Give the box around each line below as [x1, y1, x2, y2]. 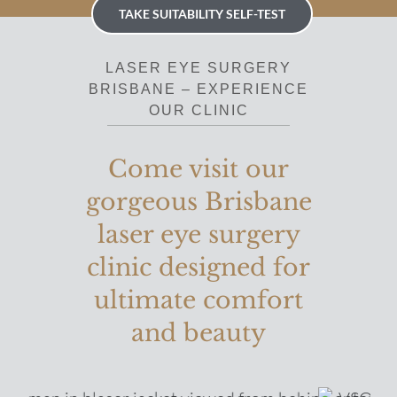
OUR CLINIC [148, 103, 249, 119]
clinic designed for [87, 252, 310, 282]
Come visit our [108, 153, 289, 183]
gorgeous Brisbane [85, 186, 312, 216]
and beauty [131, 317, 266, 347]
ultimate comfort [94, 284, 303, 315]
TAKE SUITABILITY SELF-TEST [118, 5, 285, 21]
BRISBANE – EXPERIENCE [89, 82, 308, 97]
